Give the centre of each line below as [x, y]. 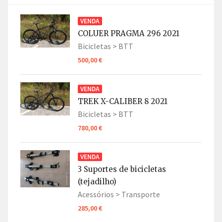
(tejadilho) [97, 182]
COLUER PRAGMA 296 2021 [129, 34]
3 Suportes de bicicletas [122, 169]
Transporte [141, 194]
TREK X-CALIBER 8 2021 [123, 102]
